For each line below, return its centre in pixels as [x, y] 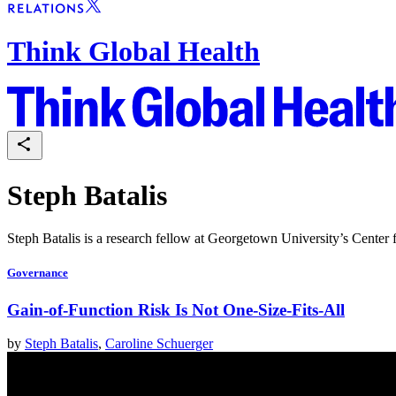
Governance [38, 273]
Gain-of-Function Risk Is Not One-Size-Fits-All [176, 309]
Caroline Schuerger [159, 344]
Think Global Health [133, 51]
